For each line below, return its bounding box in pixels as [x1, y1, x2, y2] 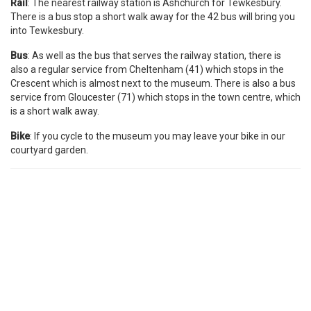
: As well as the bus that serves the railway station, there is [28, 49, 281, 61]
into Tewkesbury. [10, 24, 84, 36]
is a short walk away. [10, 105, 99, 117]
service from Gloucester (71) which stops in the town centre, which [10, 91, 301, 103]
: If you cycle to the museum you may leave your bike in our [30, 130, 285, 142]
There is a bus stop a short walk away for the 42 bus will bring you [10, 10, 295, 22]
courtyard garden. [10, 144, 88, 155]
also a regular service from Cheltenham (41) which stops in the [10, 63, 284, 75]
